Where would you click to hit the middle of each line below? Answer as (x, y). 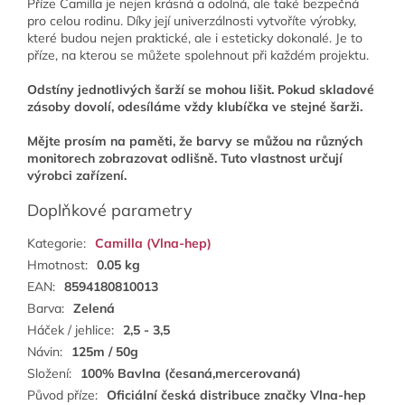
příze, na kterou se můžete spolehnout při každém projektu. (198, 56)
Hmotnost (56, 265)
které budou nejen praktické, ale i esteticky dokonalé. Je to (195, 38)
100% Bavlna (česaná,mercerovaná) (191, 374)
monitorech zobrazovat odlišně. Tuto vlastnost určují (185, 159)
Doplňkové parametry (110, 211)
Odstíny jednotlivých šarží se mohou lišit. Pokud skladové (201, 90)
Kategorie (55, 244)
